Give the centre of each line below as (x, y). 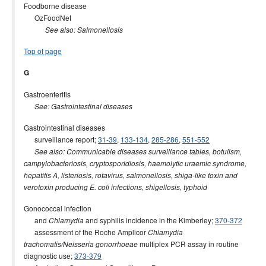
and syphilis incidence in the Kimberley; (149, 220)
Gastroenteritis (47, 94)
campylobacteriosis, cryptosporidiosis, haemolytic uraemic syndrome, (135, 163)
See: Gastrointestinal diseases (83, 106)
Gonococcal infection (58, 208)
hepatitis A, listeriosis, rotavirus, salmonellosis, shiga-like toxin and (131, 175)
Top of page (43, 51)
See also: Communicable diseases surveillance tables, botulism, (138, 151)
